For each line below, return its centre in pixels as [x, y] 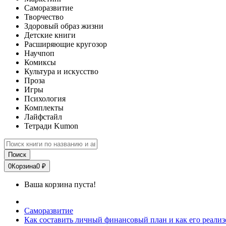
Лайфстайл [43, 117]
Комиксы [40, 62]
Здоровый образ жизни [64, 26]
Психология [45, 99]
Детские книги [50, 35]
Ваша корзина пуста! [60, 184]
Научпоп [39, 53]
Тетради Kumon [51, 126]
